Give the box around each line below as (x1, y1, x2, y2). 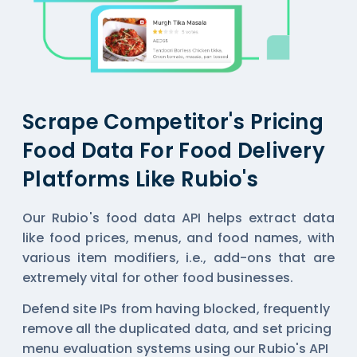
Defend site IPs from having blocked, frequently (22, 299, 330, 318)
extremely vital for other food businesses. (22, 268, 294, 287)
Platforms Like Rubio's (22, 164, 259, 194)
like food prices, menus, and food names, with (22, 228, 335, 247)
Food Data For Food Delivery (22, 135, 326, 165)
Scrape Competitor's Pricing (22, 107, 324, 136)
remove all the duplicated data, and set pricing (22, 319, 331, 338)
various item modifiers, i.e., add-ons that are (22, 248, 335, 267)
